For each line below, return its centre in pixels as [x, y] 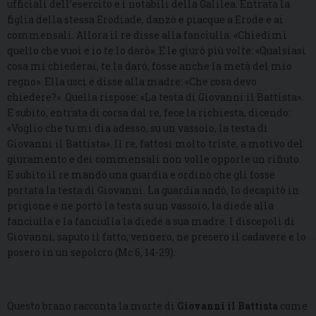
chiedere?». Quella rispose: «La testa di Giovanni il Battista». [155, 97]
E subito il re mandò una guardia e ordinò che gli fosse [141, 175]
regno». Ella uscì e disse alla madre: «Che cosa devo [132, 82]
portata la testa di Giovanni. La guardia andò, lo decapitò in [153, 190]
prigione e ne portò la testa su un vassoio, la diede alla [140, 206]
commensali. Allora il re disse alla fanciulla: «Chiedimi [147, 35]
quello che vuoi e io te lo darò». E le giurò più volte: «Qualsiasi [157, 51]
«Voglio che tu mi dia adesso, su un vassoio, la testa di [138, 128]
